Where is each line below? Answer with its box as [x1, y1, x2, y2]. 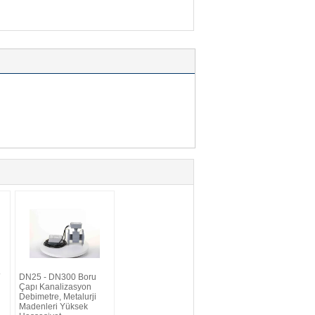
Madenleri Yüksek [19, 301, 88, 311]
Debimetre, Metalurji [19, 291, 96, 302]
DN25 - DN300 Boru [19, 271, 96, 282]
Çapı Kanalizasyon [19, 281, 91, 292]
